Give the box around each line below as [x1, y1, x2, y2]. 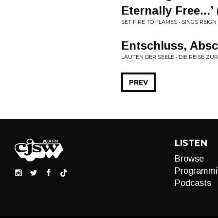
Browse [174, 154, 204, 163]
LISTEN [174, 138, 207, 148]
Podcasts [174, 178, 211, 188]
